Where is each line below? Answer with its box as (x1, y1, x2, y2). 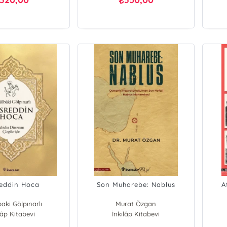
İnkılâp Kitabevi (112, 210, 160, 218)
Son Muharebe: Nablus (96, 180, 175, 188)
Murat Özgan (116, 200, 157, 208)
